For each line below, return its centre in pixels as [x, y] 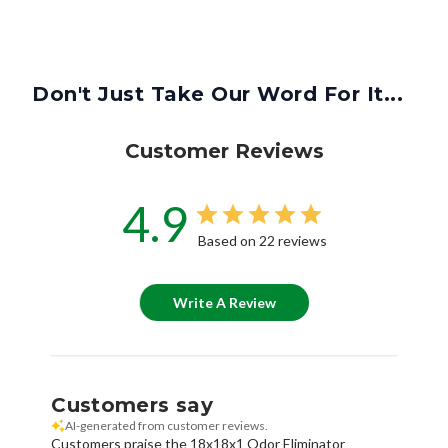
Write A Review [224, 302]
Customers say [132, 404]
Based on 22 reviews [262, 240]
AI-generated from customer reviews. [167, 425]
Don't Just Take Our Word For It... [217, 93]
